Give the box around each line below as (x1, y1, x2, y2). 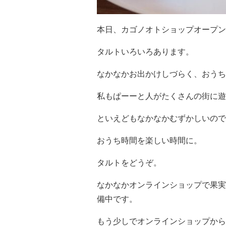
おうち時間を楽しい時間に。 (97, 134, 202, 146)
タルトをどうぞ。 (97, 156, 161, 168)
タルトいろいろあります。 (97, 45, 194, 58)
